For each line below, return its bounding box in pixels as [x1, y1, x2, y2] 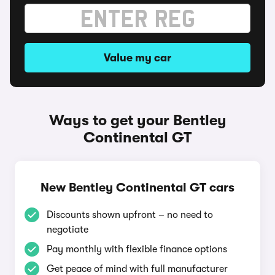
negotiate [47, 224, 88, 235]
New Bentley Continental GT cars [41, 180, 234, 195]
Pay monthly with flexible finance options [47, 244, 227, 255]
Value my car [104, 52, 171, 64]
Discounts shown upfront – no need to [47, 209, 213, 220]
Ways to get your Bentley [48, 112, 227, 129]
